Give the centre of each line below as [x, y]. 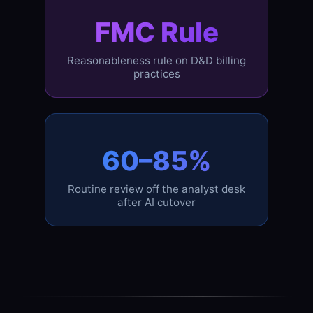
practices [156, 74]
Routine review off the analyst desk [156, 189]
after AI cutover [156, 203]
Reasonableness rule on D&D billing [156, 61]
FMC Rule [156, 32]
